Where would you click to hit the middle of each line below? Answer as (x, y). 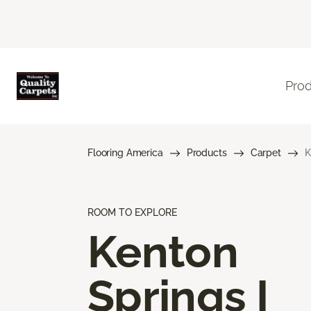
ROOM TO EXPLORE (132, 212)
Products (207, 152)
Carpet (266, 152)
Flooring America (125, 152)
